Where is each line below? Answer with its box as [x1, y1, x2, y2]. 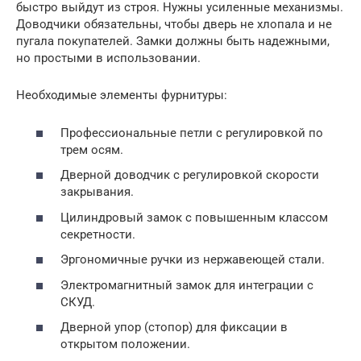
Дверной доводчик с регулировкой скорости [60, 168, 319, 182]
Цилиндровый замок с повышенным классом [60, 210, 328, 225]
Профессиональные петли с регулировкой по [60, 125, 323, 140]
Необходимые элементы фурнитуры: [16, 88, 227, 102]
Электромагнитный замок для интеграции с [60, 277, 313, 293]
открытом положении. [60, 337, 190, 351]
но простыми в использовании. [16, 51, 201, 65]
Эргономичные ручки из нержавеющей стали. [60, 252, 325, 267]
